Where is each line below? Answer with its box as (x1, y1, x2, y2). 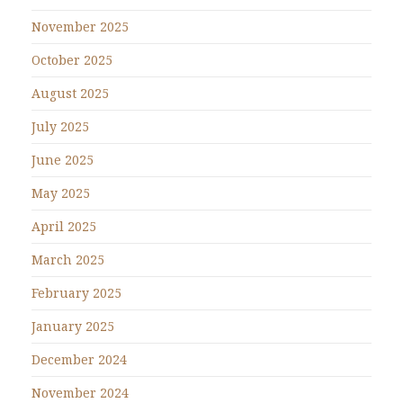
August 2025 (31, 85, 109, 103)
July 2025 (31, 118, 89, 136)
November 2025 (31, 18, 129, 36)
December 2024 (31, 351, 127, 369)
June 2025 (31, 151, 94, 169)
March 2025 (31, 251, 104, 269)
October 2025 (31, 51, 112, 69)
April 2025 (31, 218, 96, 236)
